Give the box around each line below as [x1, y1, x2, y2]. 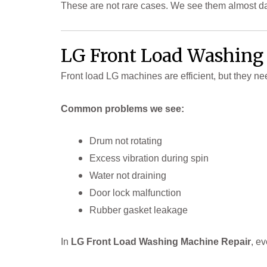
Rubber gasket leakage [89, 205, 188, 216]
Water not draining [89, 170, 166, 181]
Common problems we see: [61, 103, 184, 114]
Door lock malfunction [89, 188, 181, 198]
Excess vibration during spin [89, 153, 209, 164]
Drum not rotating [89, 136, 162, 147]
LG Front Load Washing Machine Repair [71, 237, 251, 247]
